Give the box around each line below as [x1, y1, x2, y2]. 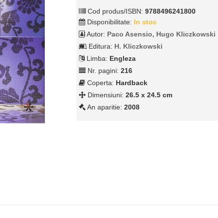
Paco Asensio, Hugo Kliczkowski [107, 30, 216, 38]
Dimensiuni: [86, 91, 126, 99]
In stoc [134, 18, 157, 26]
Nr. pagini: [86, 67, 121, 75]
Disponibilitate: [85, 18, 134, 26]
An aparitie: [86, 103, 125, 111]
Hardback [116, 79, 148, 87]
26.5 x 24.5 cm [126, 91, 173, 99]
